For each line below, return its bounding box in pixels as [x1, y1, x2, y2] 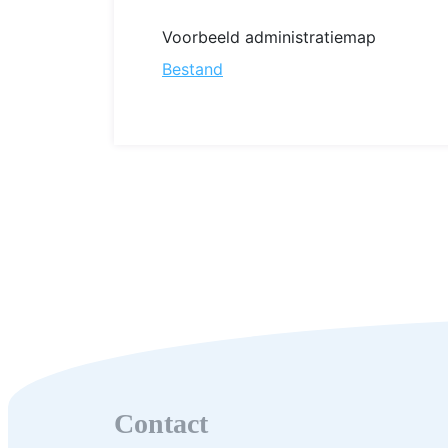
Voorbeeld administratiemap [162, 27, 376, 47]
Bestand [162, 59, 223, 79]
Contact [114, 408, 208, 439]
